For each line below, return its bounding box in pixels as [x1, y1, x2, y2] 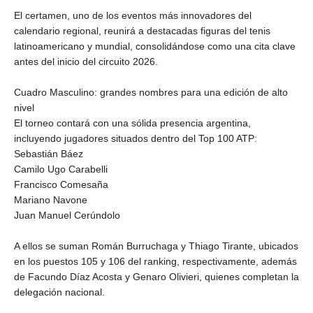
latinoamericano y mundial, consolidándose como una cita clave [14, 40, 296, 52]
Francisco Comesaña [14, 178, 108, 190]
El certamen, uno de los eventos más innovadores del [14, 9, 252, 21]
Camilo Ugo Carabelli [14, 163, 108, 175]
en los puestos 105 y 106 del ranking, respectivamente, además [14, 255, 297, 267]
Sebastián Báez [14, 147, 83, 159]
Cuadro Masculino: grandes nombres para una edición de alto [14, 86, 288, 98]
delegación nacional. [14, 286, 105, 298]
